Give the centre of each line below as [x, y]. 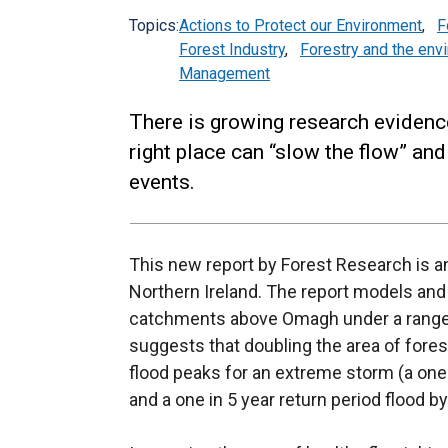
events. [162, 182]
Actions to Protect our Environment [300, 25]
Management [224, 73]
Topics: [154, 25]
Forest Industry [232, 49]
